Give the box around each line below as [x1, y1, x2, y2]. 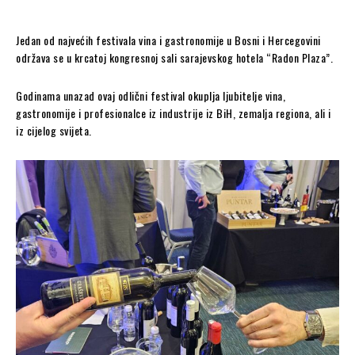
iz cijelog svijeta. [16, 121, 92, 139]
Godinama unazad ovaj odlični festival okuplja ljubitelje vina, [16, 86, 285, 104]
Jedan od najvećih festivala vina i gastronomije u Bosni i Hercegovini [16, 31, 321, 48]
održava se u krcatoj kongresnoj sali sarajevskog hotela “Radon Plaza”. [16, 48, 333, 66]
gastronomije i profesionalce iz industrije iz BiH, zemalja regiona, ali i [16, 104, 331, 121]
